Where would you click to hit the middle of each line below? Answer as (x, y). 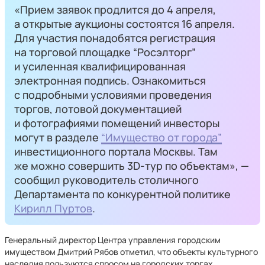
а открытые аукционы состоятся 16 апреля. (125, 24)
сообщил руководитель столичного (106, 180)
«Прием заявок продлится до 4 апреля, (115, 9)
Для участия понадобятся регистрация (115, 38)
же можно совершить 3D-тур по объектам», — (132, 166)
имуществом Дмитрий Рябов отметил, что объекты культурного (131, 252)
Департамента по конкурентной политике (122, 194)
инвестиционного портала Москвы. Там (116, 151)
